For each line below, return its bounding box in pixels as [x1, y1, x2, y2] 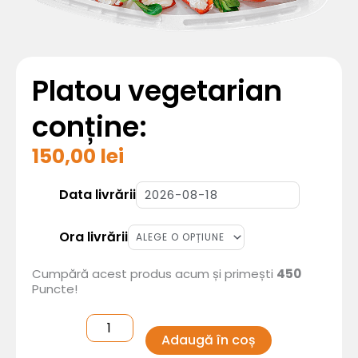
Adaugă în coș [161, 331, 256, 350]
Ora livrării [58, 228, 128, 247]
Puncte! [32, 280, 78, 298]
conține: [32, 106, 147, 146]
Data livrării [58, 185, 136, 205]
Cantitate [86, 161, 146, 178]
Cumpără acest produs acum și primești [32, 265, 276, 283]
